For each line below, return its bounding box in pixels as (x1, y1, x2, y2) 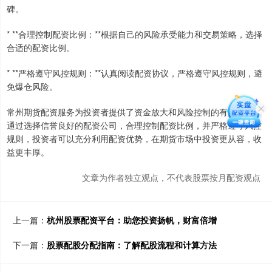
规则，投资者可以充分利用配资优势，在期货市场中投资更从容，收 (7, 132, 262, 145)
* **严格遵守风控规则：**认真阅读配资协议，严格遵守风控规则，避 (7, 67, 262, 80)
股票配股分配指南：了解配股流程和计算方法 (47, 239, 217, 251)
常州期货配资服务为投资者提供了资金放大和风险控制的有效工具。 (7, 106, 262, 118)
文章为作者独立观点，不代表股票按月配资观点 (82, 171, 260, 184)
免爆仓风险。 (7, 80, 58, 93)
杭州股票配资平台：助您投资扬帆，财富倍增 (47, 214, 217, 226)
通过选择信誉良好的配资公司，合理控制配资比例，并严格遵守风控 (7, 119, 262, 132)
